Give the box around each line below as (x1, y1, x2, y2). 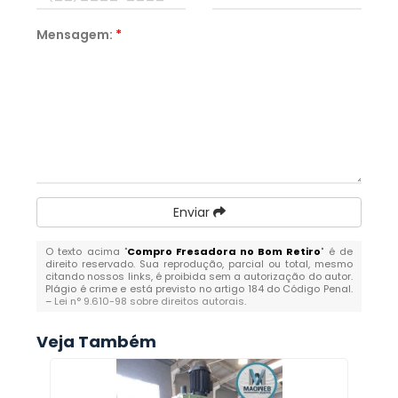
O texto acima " (45, 244, 127, 259)
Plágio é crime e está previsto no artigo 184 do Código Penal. (45, 282, 353, 296)
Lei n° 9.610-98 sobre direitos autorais (54, 294, 245, 308)
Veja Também (36, 330, 157, 353)
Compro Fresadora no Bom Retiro (126, 244, 322, 259)
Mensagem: (36, 26, 116, 44)
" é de (321, 244, 353, 259)
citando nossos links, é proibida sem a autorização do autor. (45, 269, 353, 283)
